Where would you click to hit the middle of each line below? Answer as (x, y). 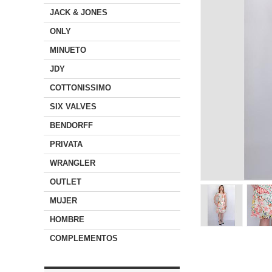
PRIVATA (66, 144)
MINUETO (68, 50)
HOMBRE (67, 219)
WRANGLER (73, 163)
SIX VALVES (73, 107)
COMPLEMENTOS (84, 238)
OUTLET (66, 182)
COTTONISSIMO (80, 88)
